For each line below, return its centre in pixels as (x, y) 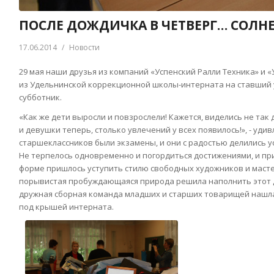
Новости (84, 47)
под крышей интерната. (66, 207)
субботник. (40, 98)
